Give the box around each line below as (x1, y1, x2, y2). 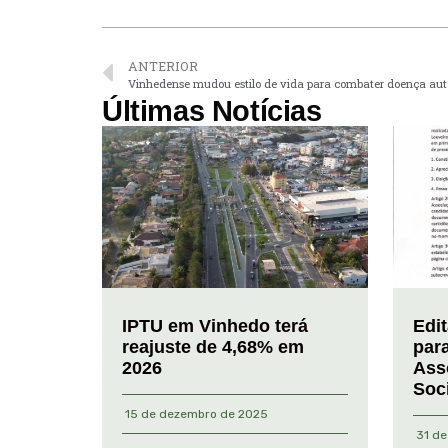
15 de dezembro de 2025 (125, 407, 268, 422)
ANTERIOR (128, 57, 198, 74)
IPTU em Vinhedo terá (122, 316, 308, 337)
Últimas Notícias (102, 94, 322, 127)
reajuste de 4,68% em (122, 337, 304, 358)
